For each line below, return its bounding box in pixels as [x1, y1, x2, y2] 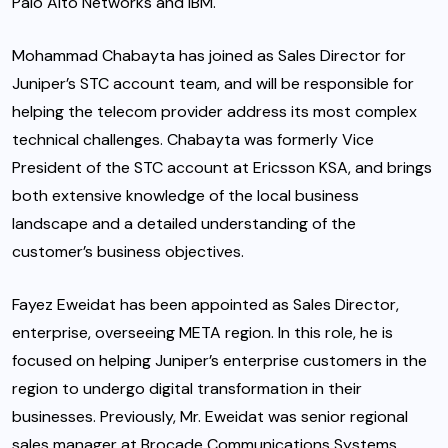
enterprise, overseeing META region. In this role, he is [12, 322, 393, 344]
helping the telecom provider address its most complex [12, 101, 417, 123]
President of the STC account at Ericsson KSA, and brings [12, 157, 432, 179]
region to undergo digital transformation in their [12, 378, 362, 400]
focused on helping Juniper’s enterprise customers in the [12, 350, 427, 372]
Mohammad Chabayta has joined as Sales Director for [12, 45, 406, 67]
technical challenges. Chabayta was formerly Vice [12, 129, 374, 151]
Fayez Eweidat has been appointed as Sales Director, [12, 294, 399, 316]
